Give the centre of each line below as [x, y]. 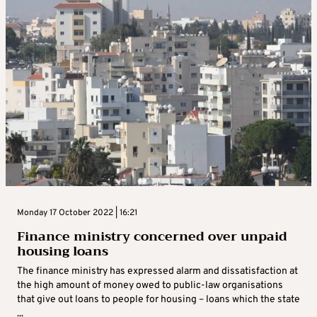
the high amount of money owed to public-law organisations [150, 286]
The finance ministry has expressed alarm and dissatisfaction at [157, 272]
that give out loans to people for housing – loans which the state [158, 300]
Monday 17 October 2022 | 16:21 [77, 213]
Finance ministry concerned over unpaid [152, 237]
